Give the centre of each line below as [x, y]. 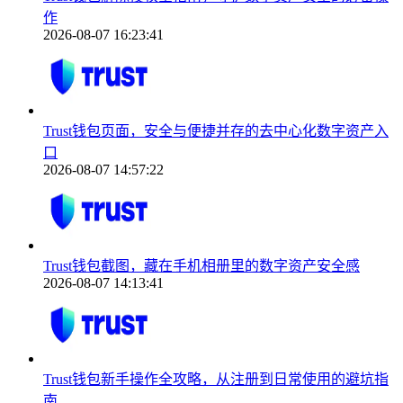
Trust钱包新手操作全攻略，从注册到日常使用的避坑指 [216, 380]
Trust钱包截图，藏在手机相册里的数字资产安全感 [201, 266]
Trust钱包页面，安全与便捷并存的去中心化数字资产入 [216, 131]
